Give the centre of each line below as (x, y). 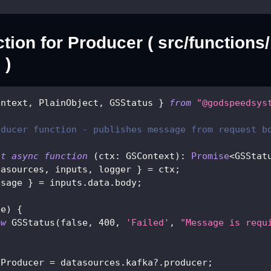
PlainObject (66, 103)
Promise (210, 156)
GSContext (148, 156)
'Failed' (148, 223)
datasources (88, 263)
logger (115, 170)
